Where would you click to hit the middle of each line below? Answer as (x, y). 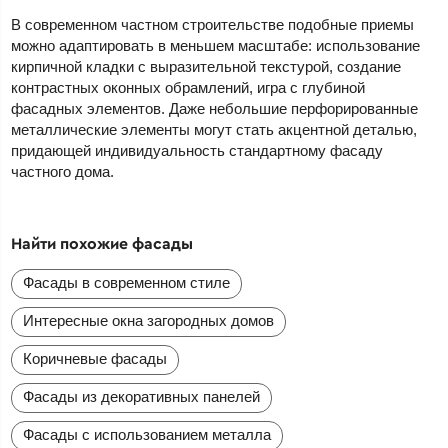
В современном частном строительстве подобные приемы (213, 24)
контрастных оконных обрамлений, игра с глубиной (188, 87)
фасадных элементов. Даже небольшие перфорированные (215, 108)
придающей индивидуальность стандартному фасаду (197, 150)
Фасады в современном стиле (127, 282)
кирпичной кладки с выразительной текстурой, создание (206, 66)
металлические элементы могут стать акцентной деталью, (214, 129)
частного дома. (63, 171)
